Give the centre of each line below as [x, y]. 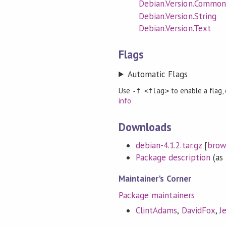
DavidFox [198, 211]
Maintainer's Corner [155, 179]
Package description [173, 158]
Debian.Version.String [178, 16]
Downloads [145, 127]
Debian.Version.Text [175, 28]
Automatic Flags [158, 74]
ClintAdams [157, 211]
